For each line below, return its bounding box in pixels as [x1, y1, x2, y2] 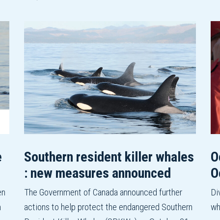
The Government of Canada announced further [24, 187, 182, 198]
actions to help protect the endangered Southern [24, 201, 192, 213]
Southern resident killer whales [24, 149, 194, 165]
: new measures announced [24, 165, 171, 182]
